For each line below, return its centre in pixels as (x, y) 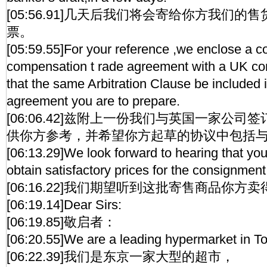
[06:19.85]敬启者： (61, 222)
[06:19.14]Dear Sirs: (64, 205)
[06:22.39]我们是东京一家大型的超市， (120, 257)
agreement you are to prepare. (93, 101)
